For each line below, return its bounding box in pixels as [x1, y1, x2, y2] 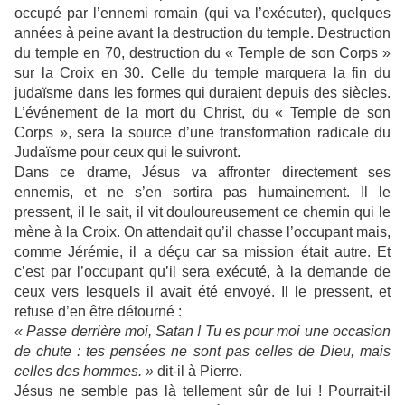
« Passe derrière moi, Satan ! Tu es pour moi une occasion [14, 324, 391, 339]
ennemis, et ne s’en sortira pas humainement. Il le [14, 184, 391, 200]
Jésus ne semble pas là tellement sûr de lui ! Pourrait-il [14, 383, 391, 399]
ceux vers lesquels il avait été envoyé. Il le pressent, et [14, 284, 391, 299]
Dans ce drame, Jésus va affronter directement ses [14, 165, 391, 180]
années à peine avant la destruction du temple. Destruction [14, 25, 391, 41]
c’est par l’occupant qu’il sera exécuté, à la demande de [14, 264, 391, 279]
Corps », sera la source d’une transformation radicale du [14, 125, 391, 140]
